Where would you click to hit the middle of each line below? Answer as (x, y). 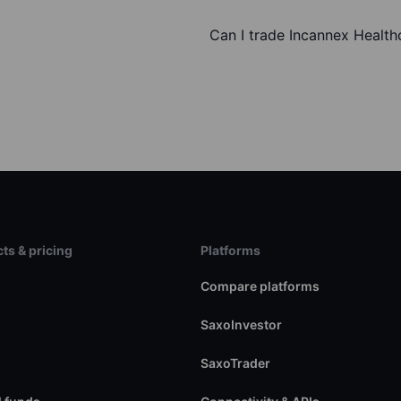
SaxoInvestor (241, 325)
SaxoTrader (235, 363)
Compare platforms (260, 286)
